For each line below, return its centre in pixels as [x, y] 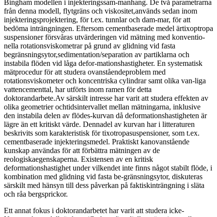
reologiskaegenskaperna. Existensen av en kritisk [78, 159]
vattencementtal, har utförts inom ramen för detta [78, 89]
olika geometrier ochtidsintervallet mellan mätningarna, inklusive [102, 107]
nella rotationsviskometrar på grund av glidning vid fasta [90, 46]
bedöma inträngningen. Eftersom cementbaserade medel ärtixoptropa [108, 28]
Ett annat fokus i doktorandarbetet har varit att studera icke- [94, 210]
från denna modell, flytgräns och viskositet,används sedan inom [101, 11]
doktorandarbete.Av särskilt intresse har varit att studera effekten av [106, 98]
